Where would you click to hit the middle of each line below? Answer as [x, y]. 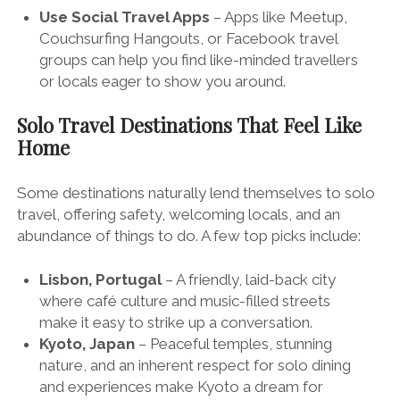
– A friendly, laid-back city [249, 280]
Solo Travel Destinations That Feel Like [189, 125]
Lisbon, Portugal [101, 280]
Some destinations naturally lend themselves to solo [196, 192]
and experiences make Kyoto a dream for [182, 387]
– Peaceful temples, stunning [234, 344]
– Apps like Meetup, [279, 17]
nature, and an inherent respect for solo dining [196, 366]
